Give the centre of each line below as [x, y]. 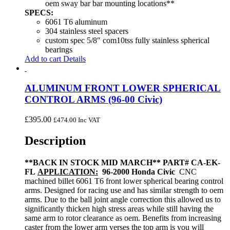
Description [55, 141]
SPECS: [39, 13]
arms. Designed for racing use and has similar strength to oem [124, 190]
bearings [59, 50]
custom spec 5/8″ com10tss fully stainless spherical [127, 41]
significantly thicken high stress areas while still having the [119, 209]
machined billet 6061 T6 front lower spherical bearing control [124, 181]
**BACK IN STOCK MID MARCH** [93, 163]
